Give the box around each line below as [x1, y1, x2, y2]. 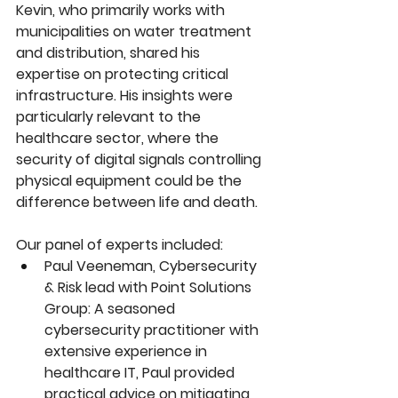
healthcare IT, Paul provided [44, 362, 238, 383]
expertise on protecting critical [16, 64, 232, 84]
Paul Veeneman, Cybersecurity [44, 256, 260, 276]
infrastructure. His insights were [16, 85, 236, 106]
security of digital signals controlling [16, 149, 265, 170]
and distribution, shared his [16, 43, 203, 63]
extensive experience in [44, 341, 211, 362]
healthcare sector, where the [16, 128, 222, 148]
